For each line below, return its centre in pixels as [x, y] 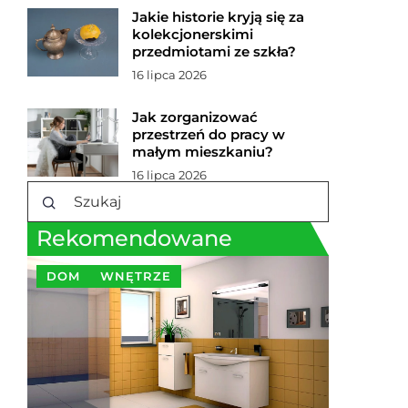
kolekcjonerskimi [193, 34]
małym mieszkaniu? [203, 152]
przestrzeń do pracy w [209, 134]
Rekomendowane [134, 238]
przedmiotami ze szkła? [214, 51]
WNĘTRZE [136, 276]
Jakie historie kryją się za [218, 17]
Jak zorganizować [195, 117]
